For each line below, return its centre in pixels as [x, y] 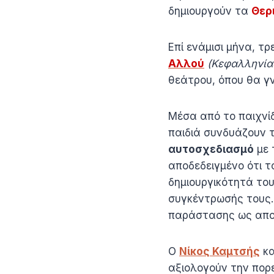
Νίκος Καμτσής [220, 251]
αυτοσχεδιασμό [211, 149]
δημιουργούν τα [210, 11]
